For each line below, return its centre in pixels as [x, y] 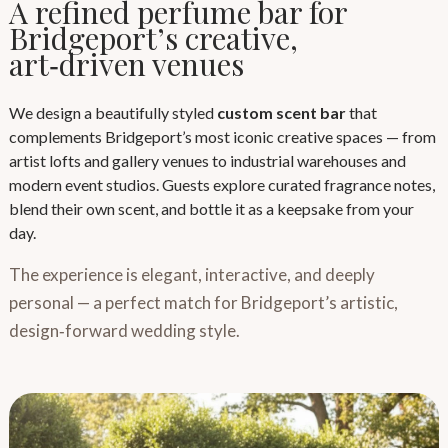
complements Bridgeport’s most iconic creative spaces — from [222, 136]
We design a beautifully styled [112, 112]
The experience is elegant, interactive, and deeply [191, 274]
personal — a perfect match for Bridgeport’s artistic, [203, 302]
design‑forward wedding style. [124, 330]
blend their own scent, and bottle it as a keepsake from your [211, 208]
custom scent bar [281, 112]
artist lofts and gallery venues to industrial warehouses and [207, 160]
